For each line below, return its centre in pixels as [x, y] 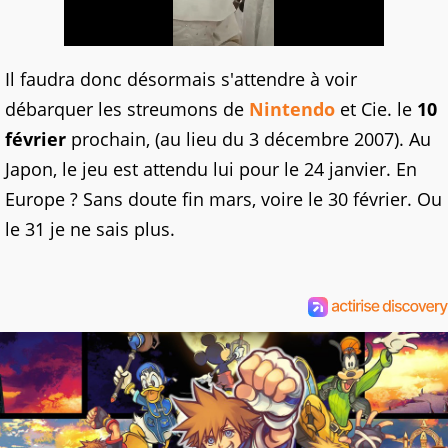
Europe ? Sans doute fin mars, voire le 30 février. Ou [223, 199]
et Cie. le [376, 109]
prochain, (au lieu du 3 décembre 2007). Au [248, 139]
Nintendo [292, 109]
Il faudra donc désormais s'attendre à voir [181, 79]
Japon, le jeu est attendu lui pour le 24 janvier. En [211, 169]
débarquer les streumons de [127, 109]
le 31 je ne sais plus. [90, 229]
